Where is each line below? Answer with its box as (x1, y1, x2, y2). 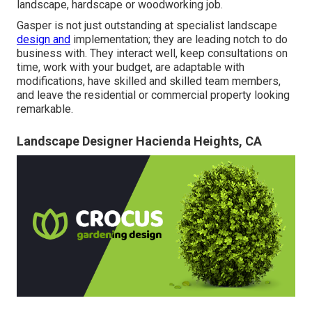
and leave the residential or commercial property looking (17, 88, 290, 102)
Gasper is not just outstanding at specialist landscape (17, 18, 277, 32)
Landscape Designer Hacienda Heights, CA (17, 133, 262, 148)
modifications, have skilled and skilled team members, (17, 74, 281, 88)
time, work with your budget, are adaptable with (17, 60, 244, 74)
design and (17, 32, 70, 46)
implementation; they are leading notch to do (70, 32, 288, 46)
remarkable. (17, 102, 73, 116)
